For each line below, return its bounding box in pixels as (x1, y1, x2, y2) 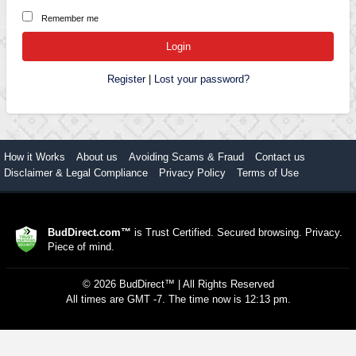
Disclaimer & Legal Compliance (4, 167, 148, 180)
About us (76, 151, 118, 164)
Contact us (255, 151, 305, 164)
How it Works (4, 151, 65, 164)
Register (106, 73, 145, 86)
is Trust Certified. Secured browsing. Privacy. (130, 226, 342, 238)
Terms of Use (237, 167, 299, 180)
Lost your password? (153, 73, 250, 86)
